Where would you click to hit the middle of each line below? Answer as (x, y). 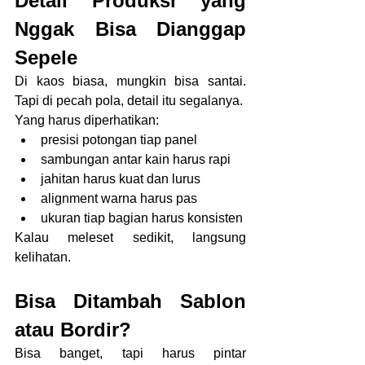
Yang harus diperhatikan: (87, 120)
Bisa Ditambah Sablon (130, 301)
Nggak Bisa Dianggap (130, 29)
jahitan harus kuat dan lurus (121, 178)
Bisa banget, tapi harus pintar (130, 353)
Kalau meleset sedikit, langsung (130, 237)
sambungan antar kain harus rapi (136, 159)
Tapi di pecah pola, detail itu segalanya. (129, 100)
